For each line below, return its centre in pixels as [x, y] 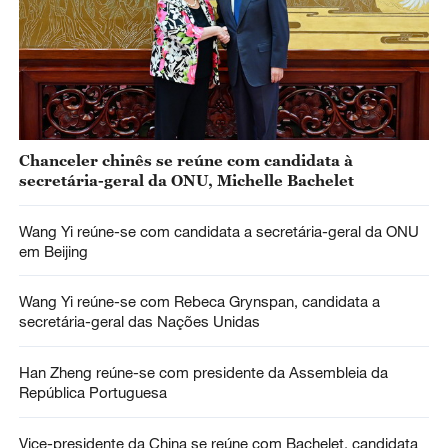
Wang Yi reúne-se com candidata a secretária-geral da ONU [218, 230]
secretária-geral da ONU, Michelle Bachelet [186, 179]
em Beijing [53, 250]
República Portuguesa [92, 392]
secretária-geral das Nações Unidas [139, 321]
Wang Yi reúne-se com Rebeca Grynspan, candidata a [199, 301]
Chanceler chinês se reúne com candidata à [185, 159]
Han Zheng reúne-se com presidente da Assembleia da [203, 372]
